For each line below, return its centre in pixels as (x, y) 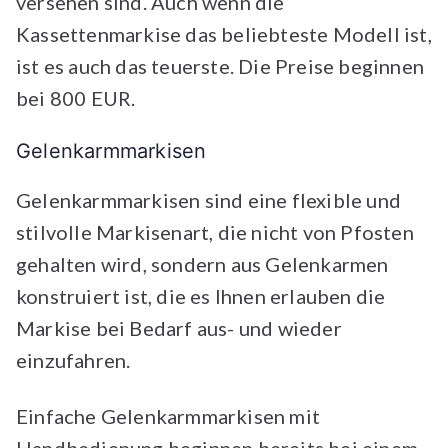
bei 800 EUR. (78, 98)
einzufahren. (75, 360)
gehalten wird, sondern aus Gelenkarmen (202, 264)
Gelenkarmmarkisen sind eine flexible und (209, 200)
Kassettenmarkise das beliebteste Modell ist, (224, 34)
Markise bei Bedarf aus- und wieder (179, 328)
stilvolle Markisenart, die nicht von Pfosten (215, 232)
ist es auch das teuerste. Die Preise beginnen (220, 66)
